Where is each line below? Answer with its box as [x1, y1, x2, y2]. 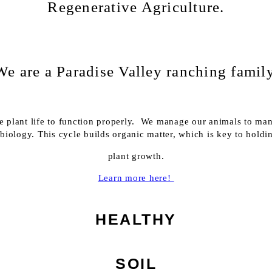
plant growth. [107, 151, 165, 161]
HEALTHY [95, 211, 177, 228]
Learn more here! [98, 173, 174, 183]
